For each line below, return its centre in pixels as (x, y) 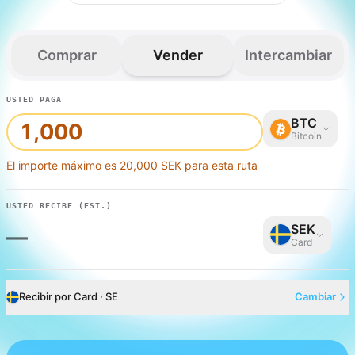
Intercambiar (288, 55)
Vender (177, 55)
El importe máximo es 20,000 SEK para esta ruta (132, 165)
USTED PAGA (34, 99)
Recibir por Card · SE (69, 296)
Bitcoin (306, 136)
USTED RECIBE (40, 205)
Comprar (67, 55)
